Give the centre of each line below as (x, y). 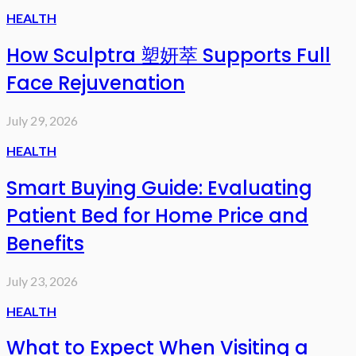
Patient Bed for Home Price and (157, 215)
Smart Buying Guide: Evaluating (159, 188)
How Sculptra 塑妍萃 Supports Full (168, 55)
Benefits (45, 243)
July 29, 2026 (42, 120)
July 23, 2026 (42, 281)
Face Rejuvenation (96, 83)
